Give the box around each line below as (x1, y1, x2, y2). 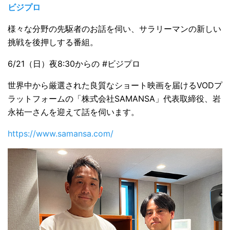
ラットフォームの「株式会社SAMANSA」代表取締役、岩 (8, 93, 221, 104)
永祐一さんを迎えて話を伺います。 (8, 107, 139, 118)
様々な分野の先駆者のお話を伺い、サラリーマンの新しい (8, 24, 221, 34)
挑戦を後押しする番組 (8, 37, 90, 48)
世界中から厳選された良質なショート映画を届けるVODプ (8, 80, 222, 91)
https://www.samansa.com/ (8, 128, 113, 139)
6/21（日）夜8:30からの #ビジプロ (8, 59, 140, 69)
